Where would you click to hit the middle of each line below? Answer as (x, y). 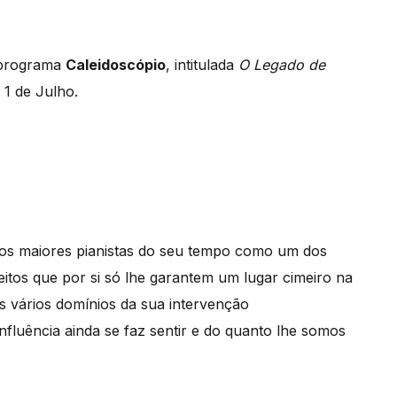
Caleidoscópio (116, 64)
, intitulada (202, 64)
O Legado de (282, 64)
